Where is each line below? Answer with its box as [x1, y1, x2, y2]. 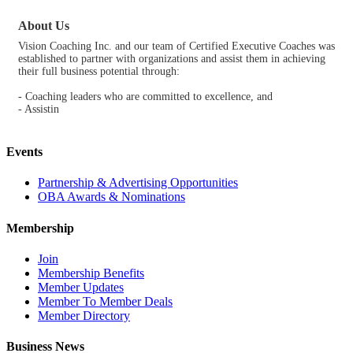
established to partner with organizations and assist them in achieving [18, 52, 325, 65]
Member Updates [38, 281, 124, 294]
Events [6, 145, 43, 159]
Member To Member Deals [38, 295, 173, 308]
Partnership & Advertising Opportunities [38, 176, 238, 190]
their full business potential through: [18, 65, 180, 77]
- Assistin [18, 102, 59, 115]
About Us [18, 17, 69, 33]
